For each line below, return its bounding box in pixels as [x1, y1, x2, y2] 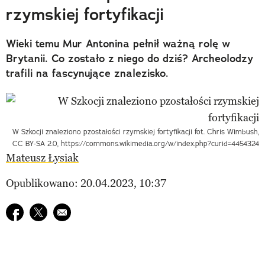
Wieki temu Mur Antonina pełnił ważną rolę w [6, 36, 230, 51]
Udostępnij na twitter [29, 204, 128, 218]
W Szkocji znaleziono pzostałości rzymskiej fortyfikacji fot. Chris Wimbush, [12, 127, 259, 136]
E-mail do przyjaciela [53, 204, 151, 218]
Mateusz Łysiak [6, 151, 79, 164]
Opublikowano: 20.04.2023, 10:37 [6, 176, 166, 190]
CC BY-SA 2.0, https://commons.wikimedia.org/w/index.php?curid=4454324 [12, 138, 259, 148]
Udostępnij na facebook [5, 204, 117, 218]
